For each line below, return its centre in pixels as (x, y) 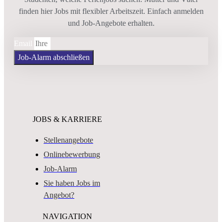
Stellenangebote (68, 140)
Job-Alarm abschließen (54, 57)
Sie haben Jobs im (72, 183)
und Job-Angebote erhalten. (111, 23)
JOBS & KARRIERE (67, 119)
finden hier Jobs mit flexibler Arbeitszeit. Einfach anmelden (111, 11)
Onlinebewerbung (72, 155)
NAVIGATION (67, 216)
